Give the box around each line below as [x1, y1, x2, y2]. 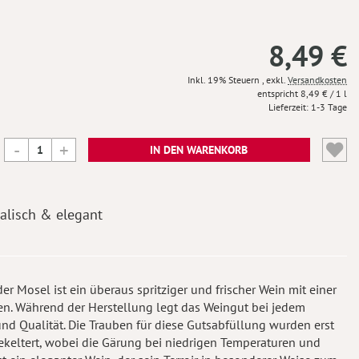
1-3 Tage [311, 101, 347, 113]
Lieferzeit [268, 101, 306, 113]
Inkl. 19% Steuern [188, 74, 262, 86]
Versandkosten [288, 74, 347, 86]
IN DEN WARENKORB [150, 143, 248, 157]
